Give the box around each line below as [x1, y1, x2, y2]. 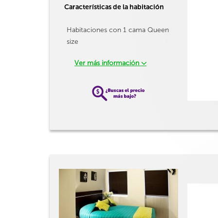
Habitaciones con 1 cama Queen [67, 26, 169, 34]
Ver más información [74, 59, 141, 67]
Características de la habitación [64, 3, 164, 11]
